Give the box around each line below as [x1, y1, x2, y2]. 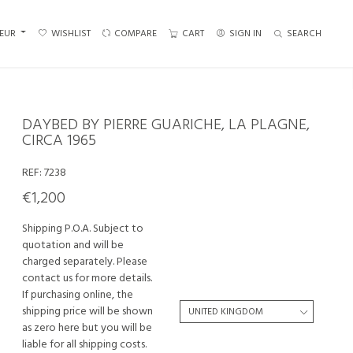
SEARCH [287, 25, 321, 42]
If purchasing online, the [22, 286, 133, 304]
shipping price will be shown [22, 303, 153, 321]
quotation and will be [22, 236, 124, 255]
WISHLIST [51, 25, 91, 42]
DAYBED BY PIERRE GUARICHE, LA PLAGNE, [22, 113, 310, 138]
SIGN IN [229, 25, 262, 42]
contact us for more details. [22, 269, 152, 288]
